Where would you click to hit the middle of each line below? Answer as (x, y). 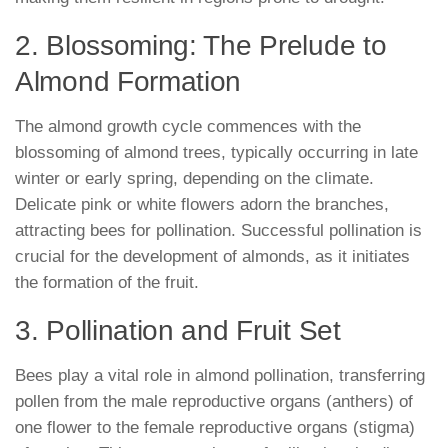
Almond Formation (128, 81)
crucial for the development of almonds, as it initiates (212, 256)
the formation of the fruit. (107, 282)
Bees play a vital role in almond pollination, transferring (220, 375)
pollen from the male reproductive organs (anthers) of (214, 401)
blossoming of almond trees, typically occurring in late (216, 152)
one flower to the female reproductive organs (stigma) (215, 427)
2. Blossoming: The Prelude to (201, 45)
